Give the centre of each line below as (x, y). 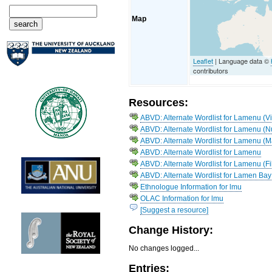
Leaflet (203, 60)
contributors (211, 70)
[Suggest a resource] (175, 210)
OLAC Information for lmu (182, 198)
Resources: (159, 103)
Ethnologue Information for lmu (191, 187)
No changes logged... (164, 249)
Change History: (171, 230)
